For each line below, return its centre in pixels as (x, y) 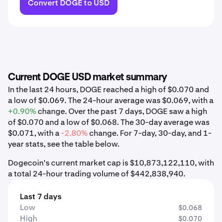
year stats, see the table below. (64, 144)
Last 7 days (41, 196)
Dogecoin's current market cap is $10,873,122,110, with (111, 163)
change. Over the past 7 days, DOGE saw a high (122, 111)
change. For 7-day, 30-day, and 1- (150, 133)
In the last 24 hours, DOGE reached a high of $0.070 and (109, 89)
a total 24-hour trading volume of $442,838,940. (97, 174)
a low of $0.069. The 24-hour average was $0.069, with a (111, 100)
